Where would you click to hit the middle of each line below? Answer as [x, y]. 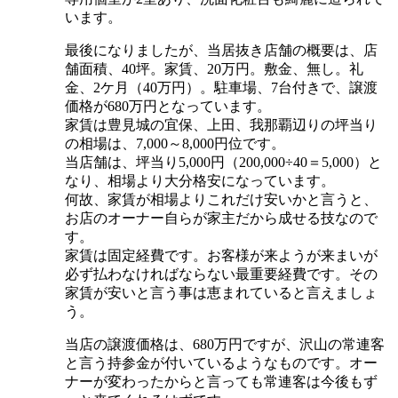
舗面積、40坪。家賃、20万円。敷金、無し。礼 [214, 68]
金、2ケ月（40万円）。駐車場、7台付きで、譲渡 [221, 87]
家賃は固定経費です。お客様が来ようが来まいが [221, 255]
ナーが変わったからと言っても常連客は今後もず [221, 381]
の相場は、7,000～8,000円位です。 [175, 143]
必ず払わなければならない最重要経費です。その [221, 274]
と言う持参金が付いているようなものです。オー [221, 362]
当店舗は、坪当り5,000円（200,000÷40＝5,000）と [223, 162]
